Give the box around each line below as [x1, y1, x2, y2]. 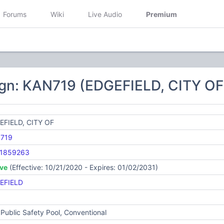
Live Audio [88, 9, 122, 18]
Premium [146, 9, 177, 18]
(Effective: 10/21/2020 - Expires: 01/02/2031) [7, 163, 158, 171]
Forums [3, 9, 26, 18]
